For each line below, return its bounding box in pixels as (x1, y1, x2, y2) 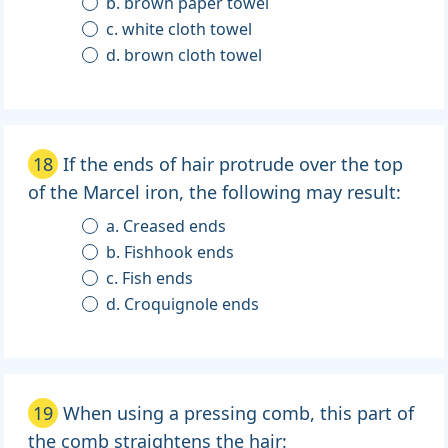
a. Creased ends (106, 215, 227, 238)
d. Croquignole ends (106, 293, 260, 316)
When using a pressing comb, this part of (63, 401, 414, 426)
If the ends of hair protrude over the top (63, 152, 403, 177)
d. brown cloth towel (106, 44, 263, 67)
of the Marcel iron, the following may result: (28, 180, 401, 205)
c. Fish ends (106, 267, 194, 290)
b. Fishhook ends (106, 241, 235, 264)
